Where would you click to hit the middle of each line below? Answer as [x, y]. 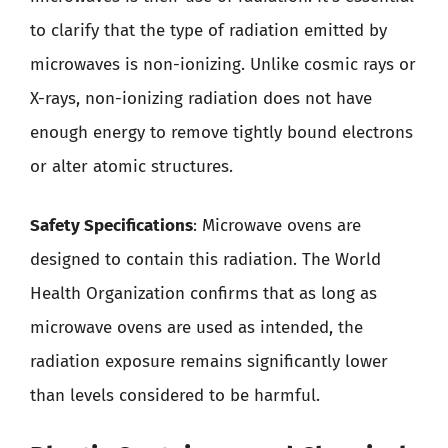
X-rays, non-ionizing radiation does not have [201, 98]
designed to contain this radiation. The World [205, 259]
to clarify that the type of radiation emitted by [208, 30]
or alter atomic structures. [131, 166]
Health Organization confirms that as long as [203, 293]
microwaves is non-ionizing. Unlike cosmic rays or [223, 64]
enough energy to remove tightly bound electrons [221, 132]
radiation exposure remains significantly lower [209, 361]
